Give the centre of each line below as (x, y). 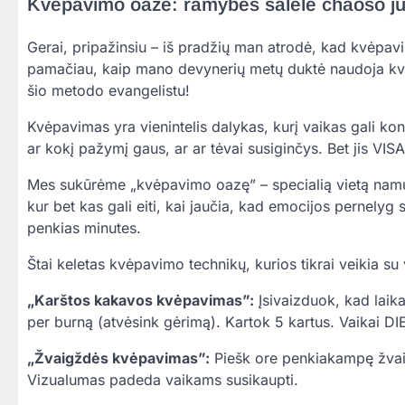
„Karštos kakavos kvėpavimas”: (141, 301)
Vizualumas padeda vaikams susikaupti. (163, 380)
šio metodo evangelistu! (108, 91)
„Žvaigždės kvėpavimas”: (118, 358)
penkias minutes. (84, 228)
